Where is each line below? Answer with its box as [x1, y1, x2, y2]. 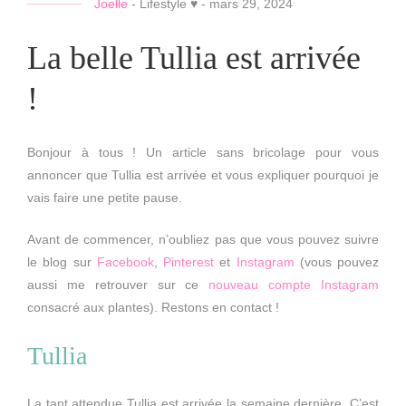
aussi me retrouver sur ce [27, 276, 209, 292]
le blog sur [27, 254, 97, 269]
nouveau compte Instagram [208, 276, 380, 292]
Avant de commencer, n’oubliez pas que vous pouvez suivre [27, 231, 379, 246]
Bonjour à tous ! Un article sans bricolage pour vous [27, 144, 379, 159]
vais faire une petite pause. [27, 189, 182, 205]
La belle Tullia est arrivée [27, 39, 361, 76]
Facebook [96, 254, 154, 269]
